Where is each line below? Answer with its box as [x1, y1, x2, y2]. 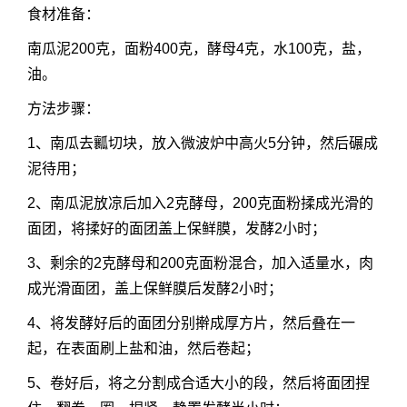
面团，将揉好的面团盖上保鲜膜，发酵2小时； [27, 221, 326, 237]
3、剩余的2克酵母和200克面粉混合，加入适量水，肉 [27, 255, 373, 272]
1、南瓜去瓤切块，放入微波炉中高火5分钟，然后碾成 [27, 135, 378, 152]
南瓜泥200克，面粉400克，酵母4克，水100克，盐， [27, 41, 371, 57]
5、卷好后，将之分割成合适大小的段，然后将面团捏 [27, 375, 370, 392]
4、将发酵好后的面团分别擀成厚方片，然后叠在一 [27, 315, 355, 332]
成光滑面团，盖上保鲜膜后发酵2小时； [27, 281, 283, 297]
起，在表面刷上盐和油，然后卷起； [27, 341, 260, 357]
